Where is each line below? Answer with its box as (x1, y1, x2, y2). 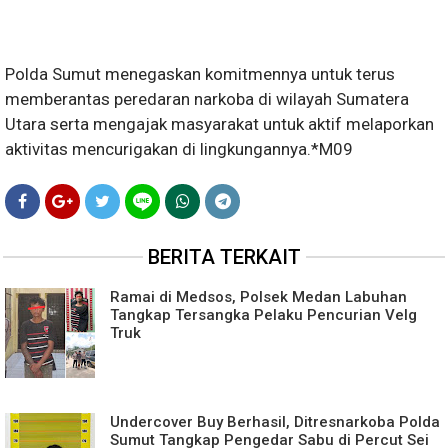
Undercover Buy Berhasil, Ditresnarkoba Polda (110, 413, 440, 431)
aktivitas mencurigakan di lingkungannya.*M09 (5, 139, 353, 159)
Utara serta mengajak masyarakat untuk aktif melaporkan (5, 114, 434, 134)
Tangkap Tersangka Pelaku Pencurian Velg (110, 306, 417, 324)
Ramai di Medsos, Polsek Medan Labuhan (110, 288, 407, 306)
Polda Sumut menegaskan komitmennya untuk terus (5, 64, 395, 84)
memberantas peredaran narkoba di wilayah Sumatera (5, 89, 409, 109)
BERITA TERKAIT (147, 245, 301, 269)
